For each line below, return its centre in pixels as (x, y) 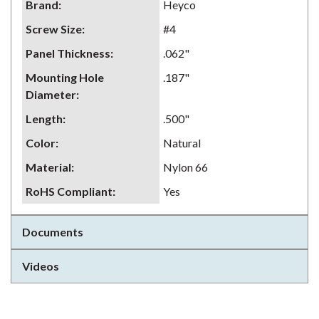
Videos (41, 266)
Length (44, 119)
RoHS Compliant (69, 191)
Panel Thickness (68, 53)
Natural (182, 143)
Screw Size (54, 29)
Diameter (51, 94)
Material (48, 167)
